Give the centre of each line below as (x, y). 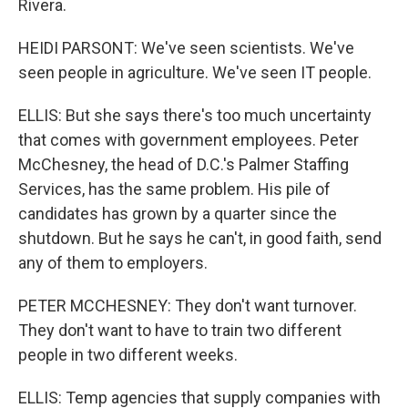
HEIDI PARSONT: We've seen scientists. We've (186, 48)
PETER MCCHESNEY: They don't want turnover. (188, 306)
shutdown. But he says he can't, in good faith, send (200, 238)
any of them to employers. (113, 263)
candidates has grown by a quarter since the (178, 214)
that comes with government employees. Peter (189, 140)
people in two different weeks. (128, 355)
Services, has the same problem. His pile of (174, 189)
